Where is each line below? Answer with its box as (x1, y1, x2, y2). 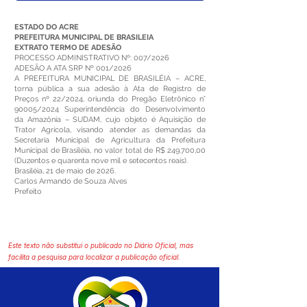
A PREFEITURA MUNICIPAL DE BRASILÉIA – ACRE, (14, 74, 206, 83)
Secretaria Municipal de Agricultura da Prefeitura (14, 136, 206, 145)
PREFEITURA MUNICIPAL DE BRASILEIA (14, 33, 153, 42)
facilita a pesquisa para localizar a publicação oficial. (8, 253, 180, 261)
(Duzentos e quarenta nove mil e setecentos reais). (14, 156, 188, 165)
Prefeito (14, 187, 42, 196)
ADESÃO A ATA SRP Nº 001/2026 (14, 64, 132, 73)
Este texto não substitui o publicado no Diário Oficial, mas (8, 241, 193, 249)
